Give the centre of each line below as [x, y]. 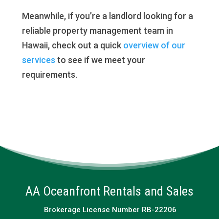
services [38, 60]
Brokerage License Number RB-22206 [109, 210]
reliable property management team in [97, 31]
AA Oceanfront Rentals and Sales [109, 191]
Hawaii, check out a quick [72, 45]
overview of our [154, 45]
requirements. [49, 75]
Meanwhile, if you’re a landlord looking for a [107, 16]
